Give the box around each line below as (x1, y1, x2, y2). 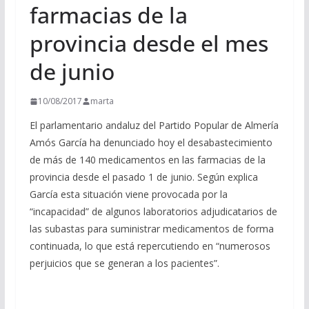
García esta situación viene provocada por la (29, 188, 228, 201)
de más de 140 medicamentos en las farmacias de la (29, 153, 266, 166)
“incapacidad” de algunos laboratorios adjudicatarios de (29, 205, 277, 218)
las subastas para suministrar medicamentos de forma (29, 222, 274, 235)
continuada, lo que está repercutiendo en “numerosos (29, 239, 270, 252)
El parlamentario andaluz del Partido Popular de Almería (29, 119, 279, 132)
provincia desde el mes (29, 28, 268, 58)
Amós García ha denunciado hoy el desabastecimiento (29, 136, 272, 149)
